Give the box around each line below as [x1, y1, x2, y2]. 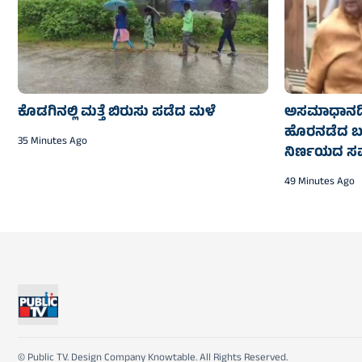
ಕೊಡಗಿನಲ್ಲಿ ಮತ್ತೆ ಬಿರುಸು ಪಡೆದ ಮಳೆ [18, 101, 215, 124]
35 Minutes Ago [18, 133, 87, 151]
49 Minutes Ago [284, 173, 355, 192]
